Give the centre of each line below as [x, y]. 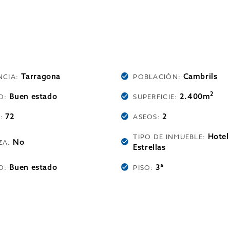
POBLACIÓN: [158, 76]
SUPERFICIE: [156, 97]
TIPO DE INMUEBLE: [170, 137]
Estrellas [149, 147]
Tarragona [41, 76]
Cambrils [200, 76]
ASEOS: [148, 117]
